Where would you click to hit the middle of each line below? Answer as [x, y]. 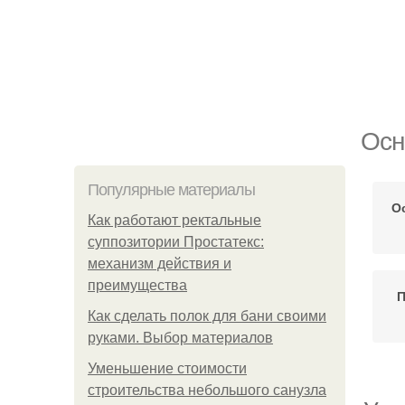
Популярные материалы [171, 190]
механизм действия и [160, 264]
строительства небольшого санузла [207, 390]
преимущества [137, 285]
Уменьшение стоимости [167, 368]
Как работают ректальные [174, 220]
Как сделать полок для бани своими [207, 316]
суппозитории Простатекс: [176, 242]
